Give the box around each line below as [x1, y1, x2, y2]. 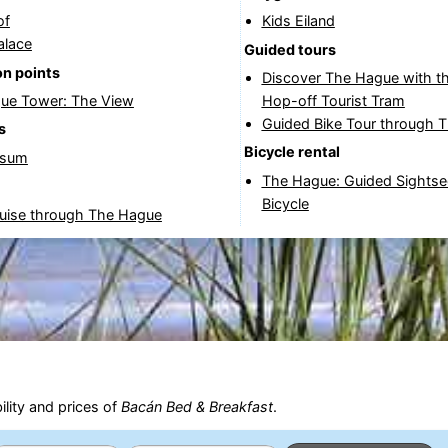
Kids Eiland [261, 12, 335, 30]
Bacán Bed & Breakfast [120, 397, 273, 415]
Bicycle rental [243, 143, 340, 161]
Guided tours [243, 40, 336, 58]
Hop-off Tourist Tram [261, 91, 405, 109]
